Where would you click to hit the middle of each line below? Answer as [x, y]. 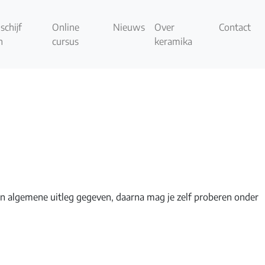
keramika [173, 41]
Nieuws [129, 27]
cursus [66, 41]
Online [66, 27]
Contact [235, 27]
